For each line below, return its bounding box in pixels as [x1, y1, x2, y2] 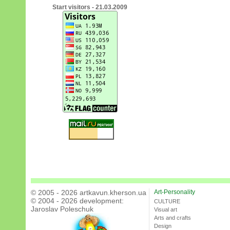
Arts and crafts [154, 215, 191, 221]
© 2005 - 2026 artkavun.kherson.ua [31, 188, 146, 197]
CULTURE [154, 198, 180, 205]
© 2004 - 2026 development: [31, 197, 124, 205]
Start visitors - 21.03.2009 [52, 4, 127, 11]
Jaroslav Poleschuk [31, 205, 93, 214]
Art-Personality [154, 188, 195, 196]
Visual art [154, 206, 177, 213]
